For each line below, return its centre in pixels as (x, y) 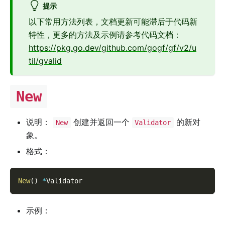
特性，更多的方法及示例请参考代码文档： (105, 35)
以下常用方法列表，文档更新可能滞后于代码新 (113, 22)
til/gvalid (45, 61)
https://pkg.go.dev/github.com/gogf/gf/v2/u (113, 48)
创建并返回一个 (101, 122)
